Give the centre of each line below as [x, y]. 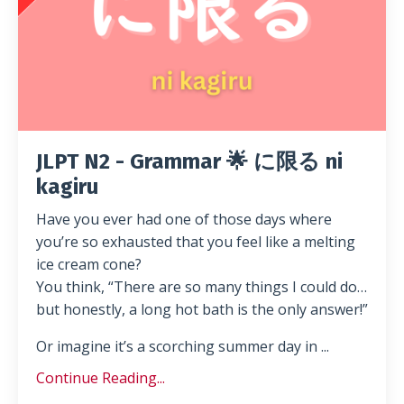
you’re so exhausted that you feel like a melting [196, 241]
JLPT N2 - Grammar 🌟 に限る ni [189, 161]
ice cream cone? [89, 264]
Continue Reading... [101, 377]
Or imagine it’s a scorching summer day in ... [183, 346]
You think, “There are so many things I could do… [202, 286]
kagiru [67, 186]
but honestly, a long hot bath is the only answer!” [202, 309]
